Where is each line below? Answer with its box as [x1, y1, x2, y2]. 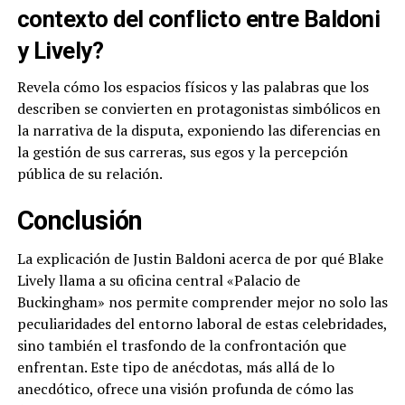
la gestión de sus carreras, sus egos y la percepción [16, 142, 348, 163]
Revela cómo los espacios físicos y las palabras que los [16, 77, 369, 98]
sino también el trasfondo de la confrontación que [16, 335, 346, 356]
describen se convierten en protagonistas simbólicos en [16, 99, 381, 119]
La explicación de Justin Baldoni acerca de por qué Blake [16, 249, 383, 269]
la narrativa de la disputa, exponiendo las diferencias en [16, 120, 381, 141]
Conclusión [16, 205, 143, 237]
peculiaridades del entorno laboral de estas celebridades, [16, 314, 387, 334]
